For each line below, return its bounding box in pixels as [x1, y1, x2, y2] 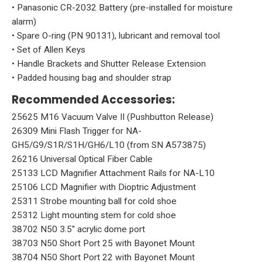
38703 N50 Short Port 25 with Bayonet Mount [12, 238, 195, 249]
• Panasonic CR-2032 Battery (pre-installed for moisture [12, 2, 233, 13]
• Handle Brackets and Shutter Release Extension [12, 58, 206, 70]
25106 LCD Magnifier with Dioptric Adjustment [12, 182, 196, 193]
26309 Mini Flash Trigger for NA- [12, 126, 142, 137]
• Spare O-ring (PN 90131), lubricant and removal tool [12, 30, 220, 42]
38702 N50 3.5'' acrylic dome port [12, 224, 145, 235]
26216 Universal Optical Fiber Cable [12, 154, 153, 165]
